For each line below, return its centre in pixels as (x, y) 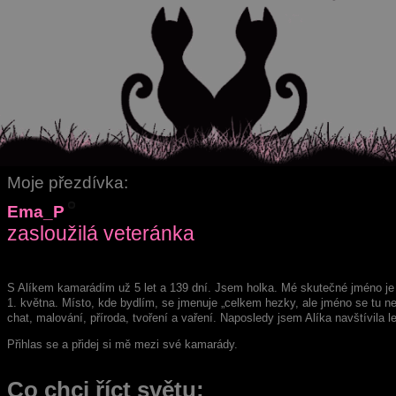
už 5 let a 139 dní (163, 288)
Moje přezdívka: (68, 182)
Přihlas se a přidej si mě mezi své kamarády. (122, 345)
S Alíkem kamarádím (63, 288)
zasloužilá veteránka (101, 234)
